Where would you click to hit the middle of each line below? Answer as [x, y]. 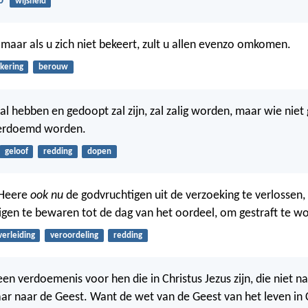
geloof [16, 151]
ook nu [47, 196]
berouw [53, 67]
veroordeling [74, 236]
